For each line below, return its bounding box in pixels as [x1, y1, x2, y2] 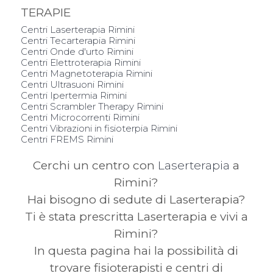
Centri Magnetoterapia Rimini [20, 67, 152, 79]
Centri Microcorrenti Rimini [20, 111, 140, 123]
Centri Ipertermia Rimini [20, 89, 127, 101]
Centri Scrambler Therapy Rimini [20, 100, 163, 112]
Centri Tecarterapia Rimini [20, 34, 135, 46]
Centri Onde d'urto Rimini [20, 45, 133, 57]
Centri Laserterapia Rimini [20, 23, 135, 35]
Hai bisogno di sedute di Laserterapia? [27, 192, 246, 207]
